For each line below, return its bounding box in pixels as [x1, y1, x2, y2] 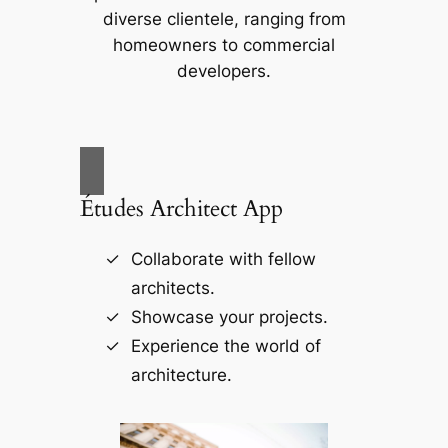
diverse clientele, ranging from [102, 9, 346, 30]
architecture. [130, 364, 232, 385]
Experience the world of [130, 335, 321, 356]
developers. [177, 61, 271, 82]
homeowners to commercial [113, 35, 335, 56]
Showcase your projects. [130, 306, 328, 327]
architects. [130, 277, 215, 298]
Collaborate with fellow [130, 248, 316, 269]
